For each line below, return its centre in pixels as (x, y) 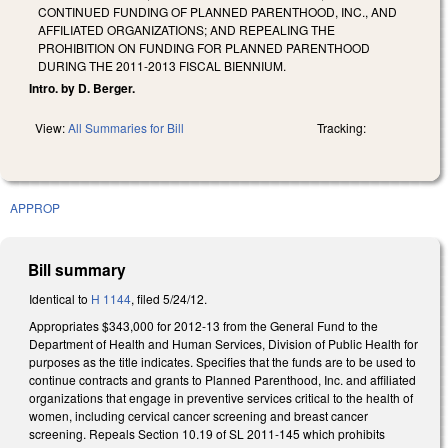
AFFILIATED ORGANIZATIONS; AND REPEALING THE (186, 29)
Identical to (60, 298)
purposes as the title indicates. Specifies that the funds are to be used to (222, 362)
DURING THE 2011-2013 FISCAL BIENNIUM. (162, 65)
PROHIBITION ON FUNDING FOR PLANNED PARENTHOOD (204, 47)
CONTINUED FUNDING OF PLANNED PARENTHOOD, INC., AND (217, 11)
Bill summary (77, 269)
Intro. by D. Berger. (82, 87)
